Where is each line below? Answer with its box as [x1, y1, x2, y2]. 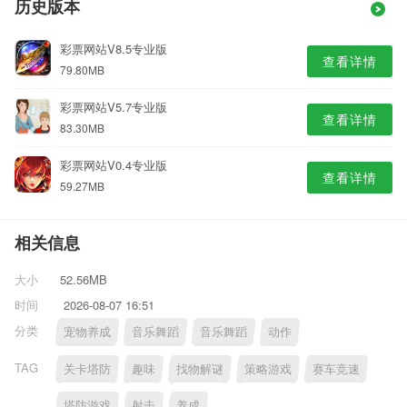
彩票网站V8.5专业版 [60, 40, 167, 57]
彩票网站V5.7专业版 [60, 98, 167, 115]
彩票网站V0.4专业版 [60, 156, 167, 174]
